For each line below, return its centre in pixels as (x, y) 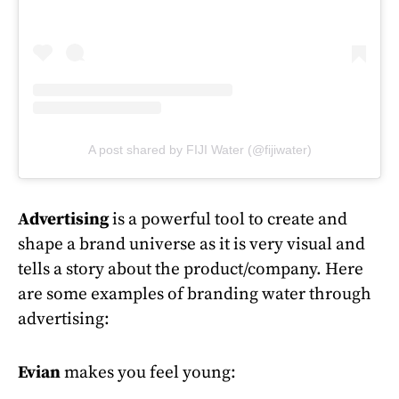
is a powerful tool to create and (230, 220)
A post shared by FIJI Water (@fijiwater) (199, 150)
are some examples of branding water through (195, 294)
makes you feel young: (148, 373)
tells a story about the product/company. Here (191, 269)
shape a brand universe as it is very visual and (191, 244)
